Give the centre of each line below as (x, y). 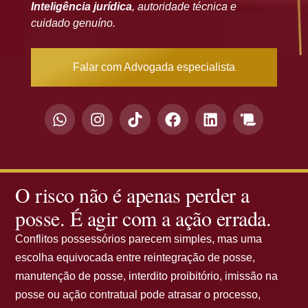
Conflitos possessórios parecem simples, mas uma (139, 239)
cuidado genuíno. (73, 23)
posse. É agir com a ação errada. (143, 218)
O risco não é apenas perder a (132, 195)
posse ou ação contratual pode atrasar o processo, (138, 295)
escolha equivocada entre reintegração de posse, (135, 258)
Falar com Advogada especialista (154, 67)
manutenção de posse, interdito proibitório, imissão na (147, 276)
